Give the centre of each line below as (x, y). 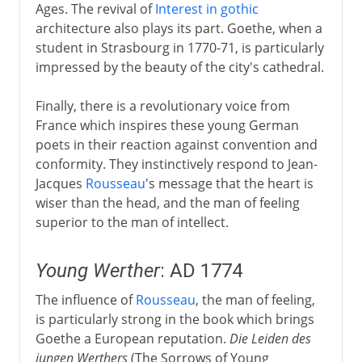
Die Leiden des (270, 338)
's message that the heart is (229, 183)
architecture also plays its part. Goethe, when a (179, 28)
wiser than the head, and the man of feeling (167, 202)
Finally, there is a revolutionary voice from (162, 105)
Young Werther (97, 270)
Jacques (60, 183)
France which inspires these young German (167, 125)
